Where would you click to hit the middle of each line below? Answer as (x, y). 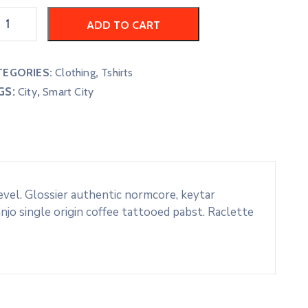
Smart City (68, 92)
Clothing (75, 73)
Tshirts (117, 73)
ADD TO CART (123, 25)
